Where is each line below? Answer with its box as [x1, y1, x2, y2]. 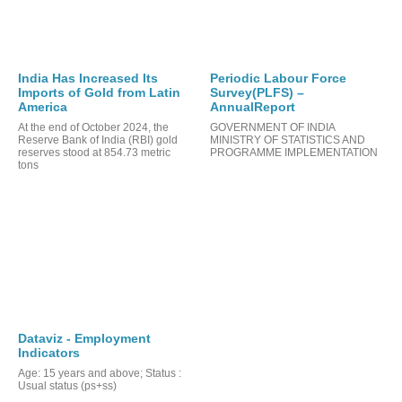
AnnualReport [210, 99, 295, 114]
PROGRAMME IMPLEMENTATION [210, 145, 378, 159]
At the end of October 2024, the [18, 120, 169, 134]
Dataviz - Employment [18, 330, 151, 345]
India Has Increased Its [18, 70, 158, 85]
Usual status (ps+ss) [18, 379, 117, 392]
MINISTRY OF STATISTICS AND [210, 133, 365, 146]
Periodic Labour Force [210, 70, 346, 85]
